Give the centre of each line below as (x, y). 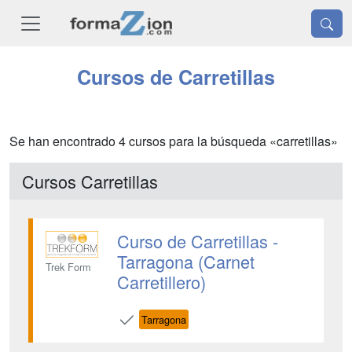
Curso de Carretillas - (197, 241)
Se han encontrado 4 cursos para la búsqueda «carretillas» (174, 141)
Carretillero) (161, 282)
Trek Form (68, 266)
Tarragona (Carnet (185, 262)
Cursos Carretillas (90, 181)
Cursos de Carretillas (176, 77)
